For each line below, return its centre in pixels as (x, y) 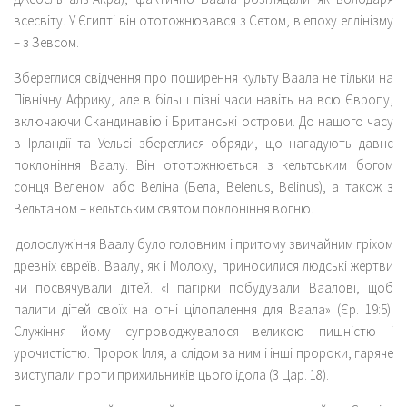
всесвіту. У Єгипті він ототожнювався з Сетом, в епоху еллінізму (203, 20)
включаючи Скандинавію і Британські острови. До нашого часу (203, 121)
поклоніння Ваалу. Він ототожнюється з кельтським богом (203, 164)
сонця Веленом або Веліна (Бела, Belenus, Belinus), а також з (203, 186)
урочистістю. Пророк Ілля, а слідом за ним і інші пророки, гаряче (203, 352)
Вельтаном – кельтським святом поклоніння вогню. (164, 208)
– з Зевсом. (46, 42)
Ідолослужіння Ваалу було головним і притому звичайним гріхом (203, 243)
